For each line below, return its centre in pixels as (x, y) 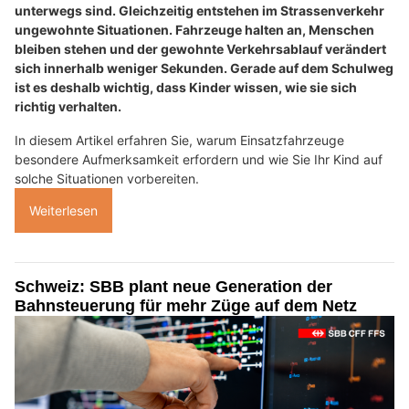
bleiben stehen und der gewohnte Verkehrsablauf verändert (200, 48)
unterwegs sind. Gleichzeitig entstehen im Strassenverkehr (199, 10)
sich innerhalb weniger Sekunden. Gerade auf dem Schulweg (204, 68)
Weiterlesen (63, 210)
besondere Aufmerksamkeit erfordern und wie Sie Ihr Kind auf (199, 159)
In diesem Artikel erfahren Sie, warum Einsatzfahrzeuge (179, 140)
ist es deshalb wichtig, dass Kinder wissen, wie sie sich (186, 87)
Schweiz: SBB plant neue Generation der (173, 286)
